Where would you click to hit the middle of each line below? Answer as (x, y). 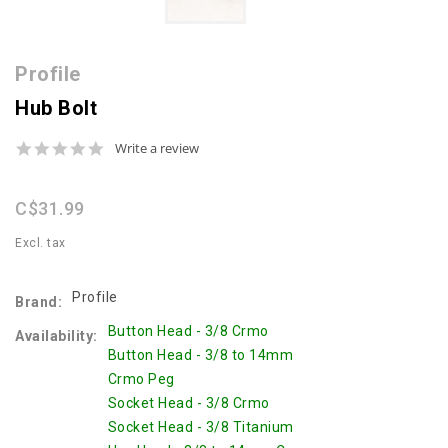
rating (124, 182)
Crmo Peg (141, 379)
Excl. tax (40, 243)
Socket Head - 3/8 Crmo (188, 403)
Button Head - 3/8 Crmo (188, 331)
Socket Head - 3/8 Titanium (200, 427)
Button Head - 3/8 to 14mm (200, 355)
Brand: (38, 302)
